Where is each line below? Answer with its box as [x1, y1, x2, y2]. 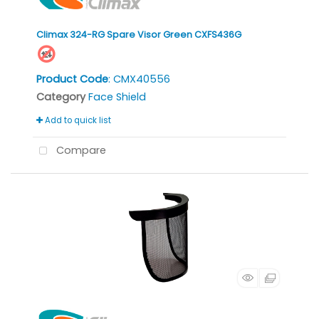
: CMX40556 [108, 72, 170, 87]
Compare [53, 143, 106, 158]
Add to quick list [43, 115, 111, 127]
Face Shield [88, 90, 146, 105]
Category [36, 90, 85, 105]
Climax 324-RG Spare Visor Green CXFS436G [36, 28, 241, 41]
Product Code [36, 72, 108, 87]
